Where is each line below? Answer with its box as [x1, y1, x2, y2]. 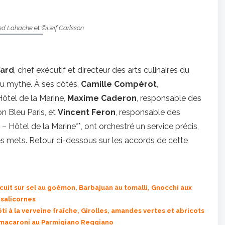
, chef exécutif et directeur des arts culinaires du [14, 65, 189, 75]
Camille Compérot [81, 79, 157, 89]
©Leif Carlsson [41, 24, 84, 32]
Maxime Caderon [67, 93, 137, 103]
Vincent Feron [58, 107, 116, 117]
